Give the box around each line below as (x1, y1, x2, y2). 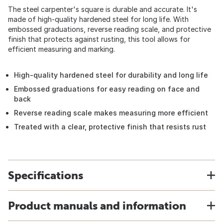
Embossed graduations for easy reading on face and (14, 85, 200, 93)
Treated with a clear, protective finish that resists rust (14, 122, 206, 131)
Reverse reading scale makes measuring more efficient (14, 109, 208, 117)
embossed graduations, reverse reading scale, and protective (8, 25, 211, 33)
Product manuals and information (8, 199, 186, 212)
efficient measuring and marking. (8, 45, 115, 53)
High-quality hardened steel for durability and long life (14, 71, 208, 79)
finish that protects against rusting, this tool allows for (8, 35, 190, 43)
